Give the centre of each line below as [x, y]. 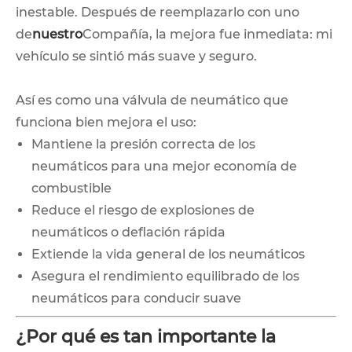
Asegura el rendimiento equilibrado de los [165, 276]
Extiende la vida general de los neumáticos [168, 254]
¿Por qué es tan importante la [146, 336]
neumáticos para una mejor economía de [164, 166]
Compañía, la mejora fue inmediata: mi [207, 34]
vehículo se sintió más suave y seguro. [136, 56]
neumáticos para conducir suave [136, 298]
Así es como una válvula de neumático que [152, 100]
